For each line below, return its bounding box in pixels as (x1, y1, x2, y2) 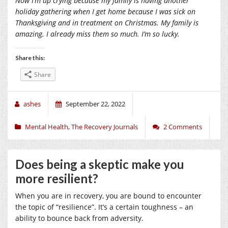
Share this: (15, 53, 45, 62)
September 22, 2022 (66, 99, 125, 108)
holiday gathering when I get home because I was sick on (15, 6, 195, 16)
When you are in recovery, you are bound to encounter (15, 190, 202, 201)
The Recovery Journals (71, 122, 138, 131)
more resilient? (15, 170, 98, 186)
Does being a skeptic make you (15, 156, 184, 172)
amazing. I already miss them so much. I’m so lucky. (15, 28, 182, 39)
